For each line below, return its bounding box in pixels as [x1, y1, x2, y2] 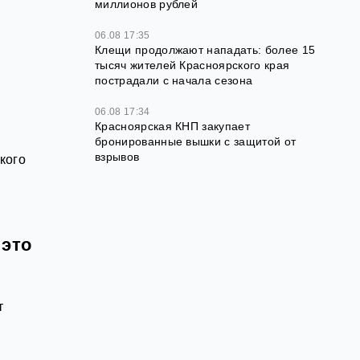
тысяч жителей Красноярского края [95, 59, 290, 72]
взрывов [95, 150, 140, 164]
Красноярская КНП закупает [95, 120, 251, 133]
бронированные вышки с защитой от [95, 135, 297, 149]
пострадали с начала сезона [95, 74, 253, 88]
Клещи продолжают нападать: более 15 [95, 43, 316, 57]
